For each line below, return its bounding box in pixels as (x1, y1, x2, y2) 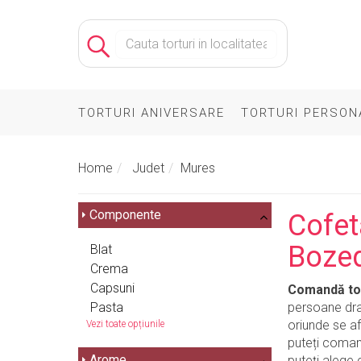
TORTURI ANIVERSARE (78, 106, 225, 120)
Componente (89, 207, 161, 222)
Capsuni (90, 280, 135, 296)
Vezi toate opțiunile (86, 318, 164, 330)
